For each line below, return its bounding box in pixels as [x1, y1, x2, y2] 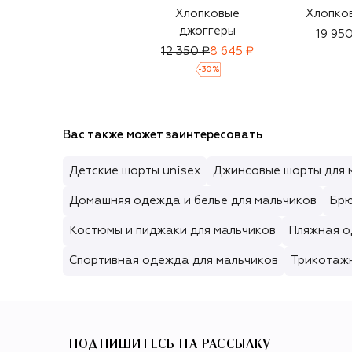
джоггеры [179, 24, 236, 37]
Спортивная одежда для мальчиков [69, 254, 278, 266]
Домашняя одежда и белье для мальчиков [69, 194, 317, 207]
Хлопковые [175, 7, 240, 20]
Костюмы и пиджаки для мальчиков [69, 224, 276, 236]
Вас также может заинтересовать [63, 128, 262, 141]
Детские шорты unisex [69, 164, 200, 177]
